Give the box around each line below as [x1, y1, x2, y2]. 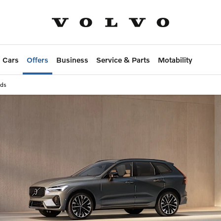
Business [56, 55, 88, 65]
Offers [27, 55, 48, 65]
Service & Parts [96, 55, 150, 65]
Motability [158, 55, 192, 65]
